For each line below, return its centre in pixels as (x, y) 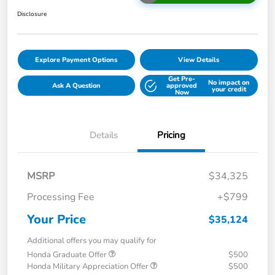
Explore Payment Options (76, 60)
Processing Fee (61, 197)
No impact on (229, 82)
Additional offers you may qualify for (92, 241)
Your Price (56, 220)
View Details (199, 60)
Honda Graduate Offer (68, 255)
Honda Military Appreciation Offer (89, 267)
